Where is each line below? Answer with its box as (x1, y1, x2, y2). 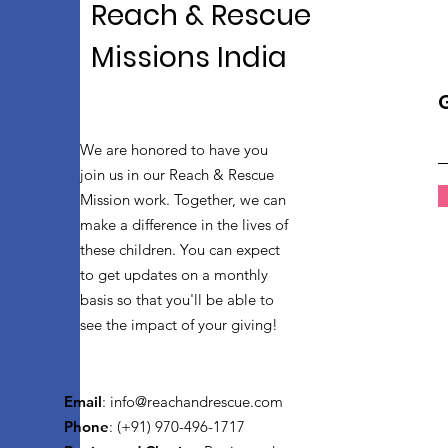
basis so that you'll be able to (80, 290, 274, 309)
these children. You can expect (80, 240, 280, 259)
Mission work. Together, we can (80, 190, 286, 209)
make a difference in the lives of (80, 215, 288, 234)
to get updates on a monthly (80, 265, 268, 284)
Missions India (91, 38, 294, 77)
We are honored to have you (80, 140, 268, 159)
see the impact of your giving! (80, 315, 278, 334)
